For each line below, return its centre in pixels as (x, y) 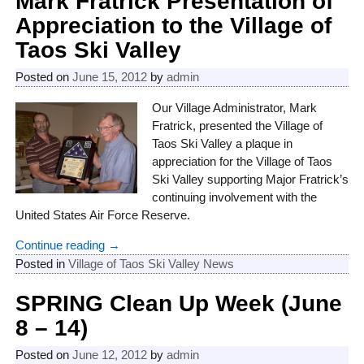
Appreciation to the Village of (173, 25)
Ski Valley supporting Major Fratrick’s (251, 179)
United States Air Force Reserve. (102, 214)
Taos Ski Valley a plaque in (223, 143)
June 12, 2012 (109, 355)
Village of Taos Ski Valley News (151, 263)
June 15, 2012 (109, 76)
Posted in (40, 263)
